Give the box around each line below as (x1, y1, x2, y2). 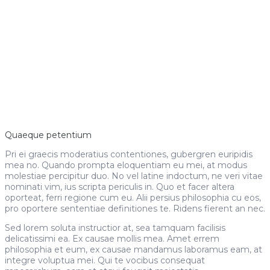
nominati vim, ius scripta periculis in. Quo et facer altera (5, 181, 234, 192)
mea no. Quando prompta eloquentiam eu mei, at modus (5, 160, 247, 171)
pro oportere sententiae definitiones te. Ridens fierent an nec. (5, 203, 265, 214)
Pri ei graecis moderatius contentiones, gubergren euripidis (5, 149, 253, 160)
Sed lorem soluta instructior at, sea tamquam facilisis (5, 222, 225, 233)
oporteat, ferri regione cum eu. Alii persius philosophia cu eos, (5, 192, 261, 203)
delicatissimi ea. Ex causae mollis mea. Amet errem (5, 233, 219, 244)
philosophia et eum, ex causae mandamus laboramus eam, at (5, 244, 262, 255)
